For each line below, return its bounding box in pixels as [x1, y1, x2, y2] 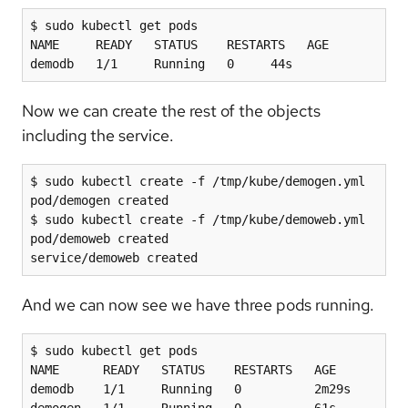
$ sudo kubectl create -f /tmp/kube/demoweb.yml [30, 211, 365, 227]
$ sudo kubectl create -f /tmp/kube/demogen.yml [30, 173, 365, 189]
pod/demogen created [30, 192, 168, 208]
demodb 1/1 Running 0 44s [30, 56, 292, 71]
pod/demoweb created [30, 230, 168, 246]
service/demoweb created [30, 250, 198, 265]
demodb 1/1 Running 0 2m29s [30, 381, 351, 396]
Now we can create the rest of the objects [22, 99, 321, 121]
